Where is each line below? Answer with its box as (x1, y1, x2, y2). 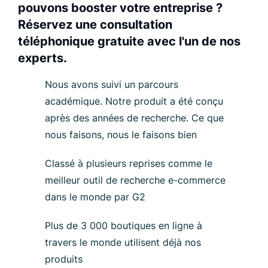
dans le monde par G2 (45, 191, 145, 203)
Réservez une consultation (18, 17, 172, 32)
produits (45, 253, 83, 266)
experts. (18, 51, 67, 66)
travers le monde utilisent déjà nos (45, 236, 201, 249)
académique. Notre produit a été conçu (45, 95, 223, 108)
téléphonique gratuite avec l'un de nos (18, 34, 240, 49)
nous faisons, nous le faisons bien (45, 129, 197, 141)
